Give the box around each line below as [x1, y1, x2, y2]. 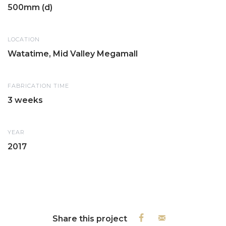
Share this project [52, 213, 127, 223]
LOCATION [8, 36, 40, 43]
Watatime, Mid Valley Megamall [8, 49, 138, 59]
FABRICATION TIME [8, 82, 69, 90]
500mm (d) [8, 3, 52, 13]
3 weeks [8, 95, 43, 105]
